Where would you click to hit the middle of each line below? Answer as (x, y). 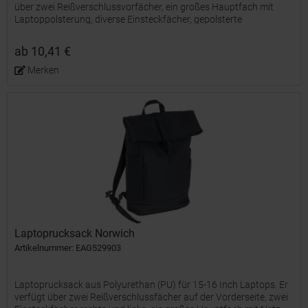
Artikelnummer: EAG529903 (68, 247)
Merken (43, 70)
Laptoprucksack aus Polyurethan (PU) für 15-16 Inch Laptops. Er (152, 284)
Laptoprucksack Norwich (75, 233)
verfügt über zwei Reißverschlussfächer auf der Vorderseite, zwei (152, 297)
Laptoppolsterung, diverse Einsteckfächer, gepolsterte (129, 19)
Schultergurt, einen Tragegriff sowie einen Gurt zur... (124, 31)
